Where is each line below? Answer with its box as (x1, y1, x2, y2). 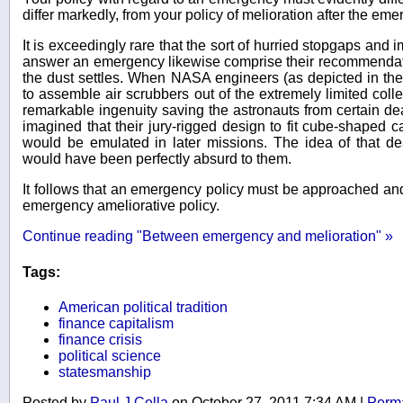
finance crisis (58, 332, 142, 347)
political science (58, 348, 161, 363)
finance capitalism (58, 316, 174, 331)
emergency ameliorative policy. (22, 198, 219, 214)
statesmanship (58, 364, 151, 380)
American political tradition (58, 300, 228, 315)
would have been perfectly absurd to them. (22, 151, 291, 167)
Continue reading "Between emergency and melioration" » (22, 228, 393, 245)
